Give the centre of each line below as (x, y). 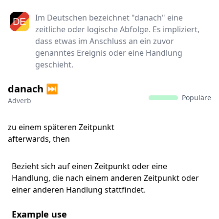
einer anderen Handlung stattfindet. (79, 190)
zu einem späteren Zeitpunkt (61, 127)
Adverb (20, 100)
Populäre (197, 98)
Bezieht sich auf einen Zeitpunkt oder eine (89, 166)
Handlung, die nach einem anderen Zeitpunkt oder (105, 178)
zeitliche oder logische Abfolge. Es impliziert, (117, 29)
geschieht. (54, 65)
